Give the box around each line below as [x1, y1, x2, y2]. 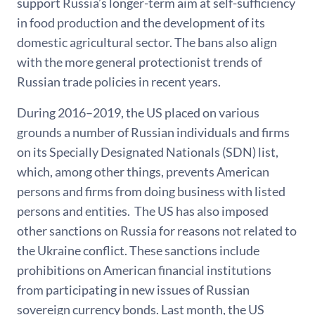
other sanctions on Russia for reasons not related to [17, 222, 297, 238]
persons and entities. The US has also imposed [17, 202, 269, 219]
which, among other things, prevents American [17, 163, 269, 179]
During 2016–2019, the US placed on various [17, 104, 259, 120]
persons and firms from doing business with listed [17, 183, 285, 199]
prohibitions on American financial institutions [17, 262, 271, 278]
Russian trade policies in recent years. [17, 73, 221, 89]
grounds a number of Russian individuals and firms [17, 124, 290, 140]
